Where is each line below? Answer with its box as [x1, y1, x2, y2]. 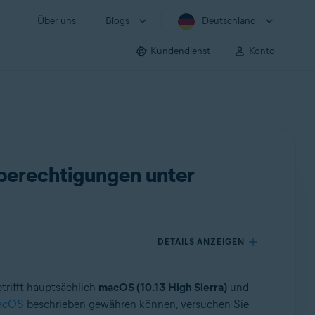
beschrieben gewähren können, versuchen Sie [23, 297, 249, 311]
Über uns [37, 15, 76, 27]
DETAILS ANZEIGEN [157, 236, 245, 247]
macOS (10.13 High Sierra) [98, 281, 227, 294]
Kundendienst [150, 44, 210, 57]
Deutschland [202, 15, 256, 27]
